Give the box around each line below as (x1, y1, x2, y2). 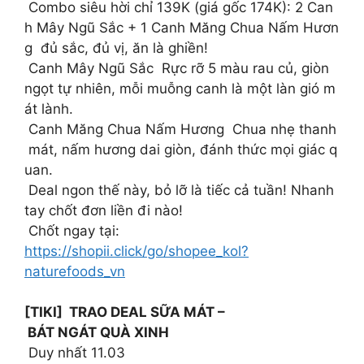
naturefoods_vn (24, 262, 125, 279)
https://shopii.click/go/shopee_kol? (24, 242, 249, 259)
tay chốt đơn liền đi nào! (24, 201, 183, 219)
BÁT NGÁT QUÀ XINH (24, 324, 172, 341)
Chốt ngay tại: (24, 222, 119, 239)
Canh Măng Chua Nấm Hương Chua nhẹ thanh (24, 120, 336, 137)
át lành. (24, 100, 73, 117)
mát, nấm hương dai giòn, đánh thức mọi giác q (24, 141, 337, 158)
